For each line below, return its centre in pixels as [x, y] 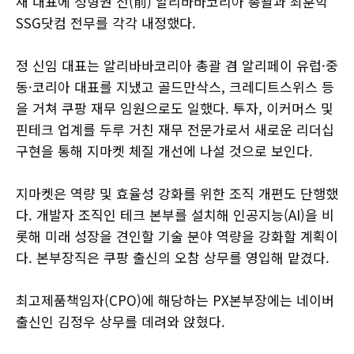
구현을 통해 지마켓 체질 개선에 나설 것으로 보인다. [164, 150]
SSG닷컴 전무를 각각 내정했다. [106, 22]
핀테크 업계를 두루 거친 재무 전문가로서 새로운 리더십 [175, 129]
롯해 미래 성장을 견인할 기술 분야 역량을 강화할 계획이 [177, 235]
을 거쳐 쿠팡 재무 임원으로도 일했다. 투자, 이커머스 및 [175, 107]
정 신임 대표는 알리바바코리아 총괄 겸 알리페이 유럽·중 [177, 65]
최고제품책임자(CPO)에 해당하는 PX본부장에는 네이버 [175, 299]
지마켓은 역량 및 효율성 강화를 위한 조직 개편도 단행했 [177, 193]
